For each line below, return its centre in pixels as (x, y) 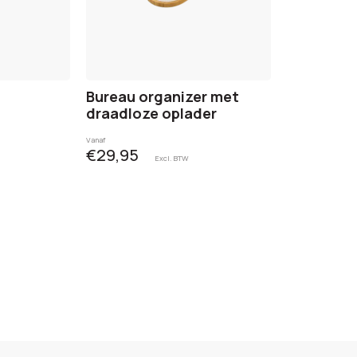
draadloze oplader (152, 113)
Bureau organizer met (163, 96)
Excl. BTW (172, 158)
